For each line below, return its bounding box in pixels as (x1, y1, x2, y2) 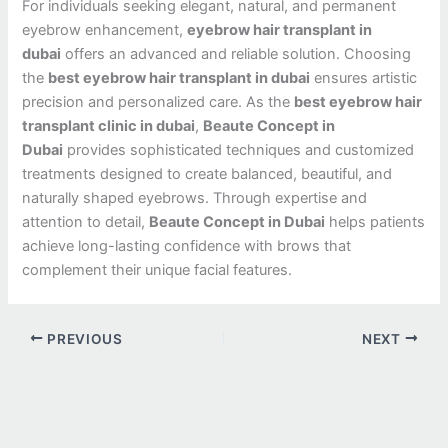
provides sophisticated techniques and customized (63, 141, 415, 160)
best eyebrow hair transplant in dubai (48, 69, 311, 88)
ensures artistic (310, 69, 418, 88)
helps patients (325, 213, 426, 232)
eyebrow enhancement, (22, 21, 188, 40)
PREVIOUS (43, 330, 123, 347)
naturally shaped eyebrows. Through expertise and (22, 189, 368, 208)
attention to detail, (22, 213, 150, 232)
